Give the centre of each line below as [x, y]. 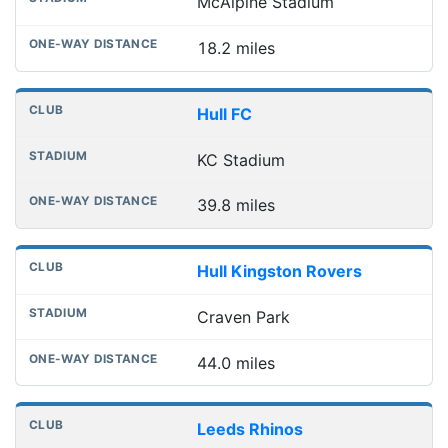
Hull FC [224, 113]
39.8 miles [235, 205]
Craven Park [243, 317]
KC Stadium [240, 159]
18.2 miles [235, 48]
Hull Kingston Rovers [279, 271]
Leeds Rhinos [249, 428]
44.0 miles [235, 362]
